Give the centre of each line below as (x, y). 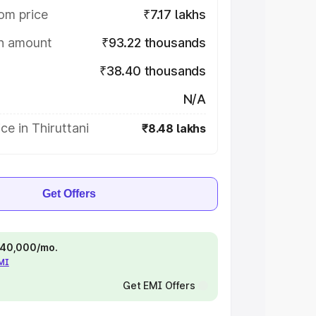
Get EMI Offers (159, 285)
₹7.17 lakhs (174, 14)
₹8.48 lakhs (174, 128)
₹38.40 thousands (152, 71)
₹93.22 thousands (153, 43)
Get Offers (69, 194)
